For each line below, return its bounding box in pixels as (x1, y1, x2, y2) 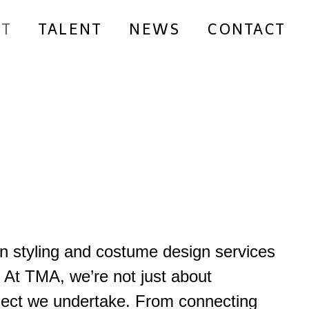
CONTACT (208, 20, 286, 39)
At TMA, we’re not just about (4, 267, 212, 286)
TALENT (39, 20, 101, 39)
